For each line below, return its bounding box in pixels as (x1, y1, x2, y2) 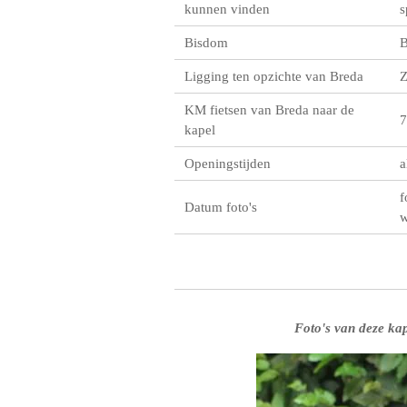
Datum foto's (184, 200, 258, 214)
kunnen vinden (184, 2, 271, 16)
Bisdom (184, 35, 229, 50)
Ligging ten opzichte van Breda (184, 69, 364, 84)
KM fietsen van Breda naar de (184, 103, 355, 117)
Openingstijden (184, 156, 272, 171)
